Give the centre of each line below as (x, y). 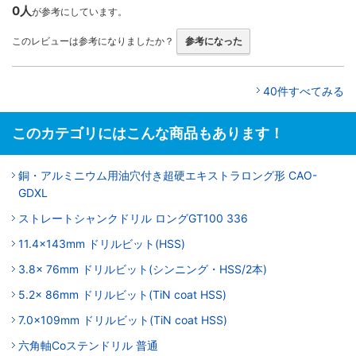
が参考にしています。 (79, 11)
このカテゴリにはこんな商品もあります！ (148, 133)
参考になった (213, 41)
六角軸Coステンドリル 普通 (88, 345)
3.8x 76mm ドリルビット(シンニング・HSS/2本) (143, 269)
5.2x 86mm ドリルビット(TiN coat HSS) (122, 294)
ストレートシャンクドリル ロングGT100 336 (133, 218)
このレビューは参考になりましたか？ (93, 41)
